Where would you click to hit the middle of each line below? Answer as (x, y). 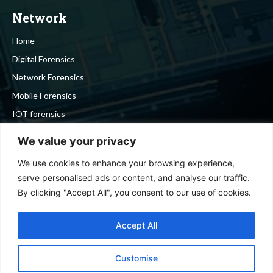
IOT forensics (39, 114)
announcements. (44, 211)
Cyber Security (41, 132)
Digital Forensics (44, 59)
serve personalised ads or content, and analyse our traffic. (134, 177)
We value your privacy (77, 141)
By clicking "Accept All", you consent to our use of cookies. (134, 192)
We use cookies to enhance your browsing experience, (126, 163)
